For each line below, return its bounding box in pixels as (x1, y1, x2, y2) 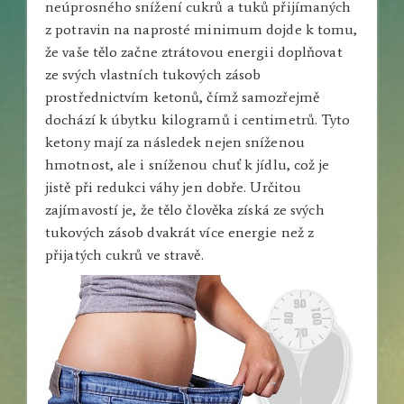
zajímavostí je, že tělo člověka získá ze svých (45, 200, 325, 218)
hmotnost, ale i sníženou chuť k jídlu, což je (45, 155, 330, 173)
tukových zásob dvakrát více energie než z (45, 223, 315, 241)
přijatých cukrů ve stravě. (45, 245, 204, 263)
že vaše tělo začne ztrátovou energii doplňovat (45, 42, 343, 60)
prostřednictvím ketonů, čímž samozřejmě (45, 87, 319, 106)
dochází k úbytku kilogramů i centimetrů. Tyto (45, 110, 351, 128)
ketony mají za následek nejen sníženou (45, 133, 305, 151)
